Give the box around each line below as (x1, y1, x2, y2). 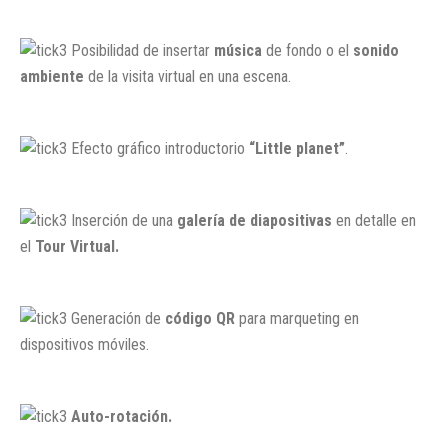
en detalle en (332, 210, 416, 230)
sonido (353, 40, 399, 60)
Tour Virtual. (35, 236, 119, 256)
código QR (165, 308, 235, 328)
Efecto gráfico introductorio (67, 138, 249, 158)
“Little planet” (249, 138, 345, 158)
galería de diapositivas (177, 210, 332, 230)
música (214, 40, 262, 60)
